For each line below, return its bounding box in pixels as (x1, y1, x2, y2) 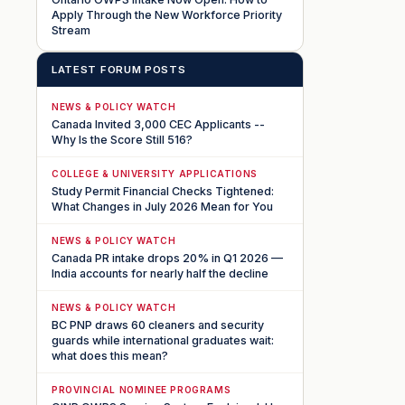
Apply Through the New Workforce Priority (52, 7, 282, 22)
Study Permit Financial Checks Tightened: (52, 184, 274, 198)
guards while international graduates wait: (52, 333, 274, 347)
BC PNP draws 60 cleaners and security (52, 317, 264, 332)
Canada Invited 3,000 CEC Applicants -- (52, 117, 265, 131)
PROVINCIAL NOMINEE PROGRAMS (52, 383, 231, 395)
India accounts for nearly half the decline (52, 266, 268, 280)
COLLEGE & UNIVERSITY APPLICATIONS (52, 167, 258, 179)
